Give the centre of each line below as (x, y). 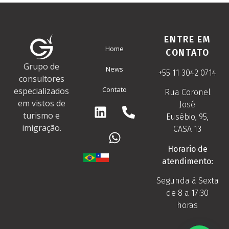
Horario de (187, 149)
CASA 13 (188, 129)
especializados (42, 91)
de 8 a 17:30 (188, 193)
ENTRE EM (187, 39)
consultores (41, 79)
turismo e (42, 116)
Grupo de (42, 67)
